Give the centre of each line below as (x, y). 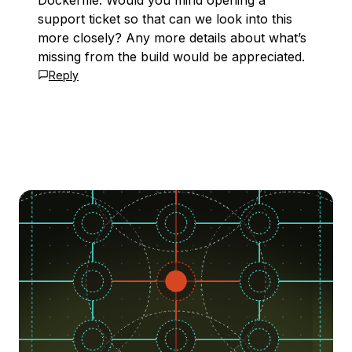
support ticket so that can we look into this (165, 19)
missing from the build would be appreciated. (171, 57)
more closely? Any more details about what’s (172, 38)
